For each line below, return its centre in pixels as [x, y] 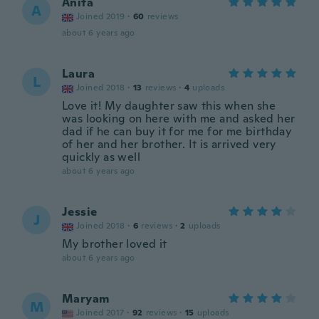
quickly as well [101, 157]
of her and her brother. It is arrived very [169, 144]
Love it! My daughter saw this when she [169, 106]
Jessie [80, 212]
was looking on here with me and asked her [179, 119]
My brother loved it [115, 244]
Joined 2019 [101, 16]
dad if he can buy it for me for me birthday [177, 131]
